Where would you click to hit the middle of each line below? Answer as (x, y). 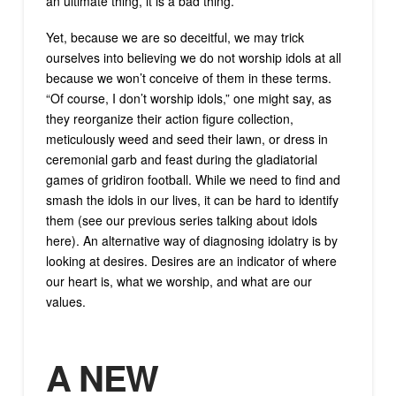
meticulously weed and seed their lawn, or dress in (187, 139)
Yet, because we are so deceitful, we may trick (175, 38)
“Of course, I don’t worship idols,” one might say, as (188, 99)
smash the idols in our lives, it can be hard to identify (192, 200)
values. (65, 302)
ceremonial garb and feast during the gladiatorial (181, 160)
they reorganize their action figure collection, (169, 119)
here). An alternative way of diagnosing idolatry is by (191, 241)
